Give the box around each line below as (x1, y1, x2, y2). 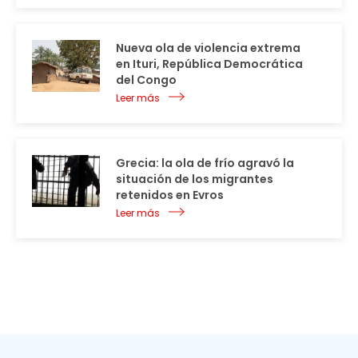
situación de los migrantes (116, 171, 273, 188)
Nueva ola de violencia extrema (116, 40, 300, 57)
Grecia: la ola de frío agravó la (116, 155, 294, 172)
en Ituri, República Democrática (116, 56, 303, 73)
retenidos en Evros (116, 187, 224, 204)
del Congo (116, 72, 177, 89)
